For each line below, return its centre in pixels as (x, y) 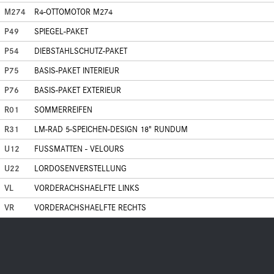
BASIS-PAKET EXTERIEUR (78, 90)
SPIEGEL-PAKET (61, 31)
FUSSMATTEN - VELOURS (79, 149)
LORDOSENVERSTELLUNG (80, 168)
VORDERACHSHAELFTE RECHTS (90, 208)
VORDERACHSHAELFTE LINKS (87, 188)
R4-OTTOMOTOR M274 (73, 12)
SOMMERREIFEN (63, 110)
